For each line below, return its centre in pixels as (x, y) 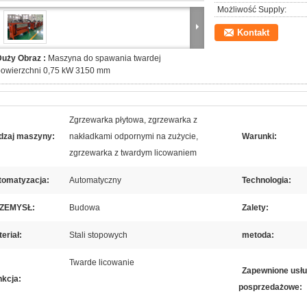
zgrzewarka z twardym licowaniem (133, 153)
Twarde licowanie (102, 262)
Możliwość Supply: (252, 10)
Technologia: (267, 180)
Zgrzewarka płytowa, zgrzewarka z (133, 120)
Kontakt (253, 33)
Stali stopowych (98, 235)
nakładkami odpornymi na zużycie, (134, 136)
